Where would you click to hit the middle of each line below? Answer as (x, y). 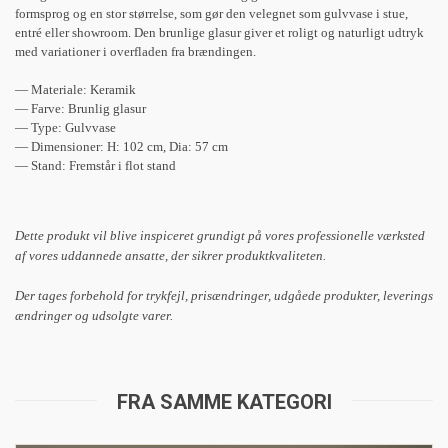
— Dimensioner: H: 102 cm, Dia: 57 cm (121, 146)
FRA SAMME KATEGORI (224, 401)
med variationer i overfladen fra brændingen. (135, 51)
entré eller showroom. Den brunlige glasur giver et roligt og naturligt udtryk (219, 32)
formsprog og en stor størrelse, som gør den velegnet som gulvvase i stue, (211, 13)
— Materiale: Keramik (75, 89)
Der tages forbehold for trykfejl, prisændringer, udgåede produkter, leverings (224, 295)
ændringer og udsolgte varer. (94, 315)
